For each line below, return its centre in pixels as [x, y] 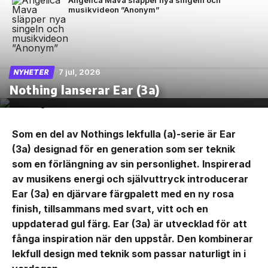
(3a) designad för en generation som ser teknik [124, 149]
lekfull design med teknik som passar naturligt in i [129, 254]
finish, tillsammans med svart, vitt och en [110, 209]
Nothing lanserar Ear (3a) [85, 89]
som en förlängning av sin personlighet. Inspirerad [131, 164]
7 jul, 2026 [80, 72]
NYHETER [32, 72]
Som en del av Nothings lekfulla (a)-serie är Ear [124, 134]
